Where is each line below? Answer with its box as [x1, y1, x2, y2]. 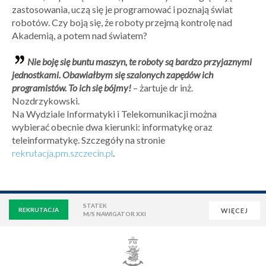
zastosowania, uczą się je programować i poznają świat [12, 4, 233, 15]
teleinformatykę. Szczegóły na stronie [12, 134, 165, 145]
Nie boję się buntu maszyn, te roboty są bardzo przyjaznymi [27, 56, 252, 67]
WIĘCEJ [221, 207, 248, 214]
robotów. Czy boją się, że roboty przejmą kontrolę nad [12, 17, 232, 28]
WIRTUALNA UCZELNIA [18, 232, 87, 239]
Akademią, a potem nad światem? [12, 30, 147, 41]
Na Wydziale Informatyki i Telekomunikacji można [12, 108, 217, 119]
